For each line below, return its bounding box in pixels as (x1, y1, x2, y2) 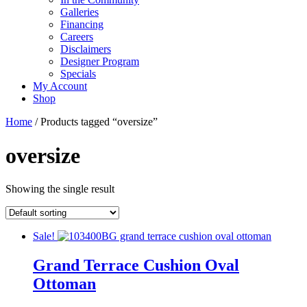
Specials (60, 68, 96, 80)
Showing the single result (5, 183, 114, 195)
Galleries (60, 6, 99, 19)
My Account (33, 80, 87, 93)
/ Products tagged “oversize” (32, 116, 158, 128)
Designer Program (60, 56, 139, 68)
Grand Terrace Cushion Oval (33, 256, 239, 275)
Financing (60, 19, 103, 31)
